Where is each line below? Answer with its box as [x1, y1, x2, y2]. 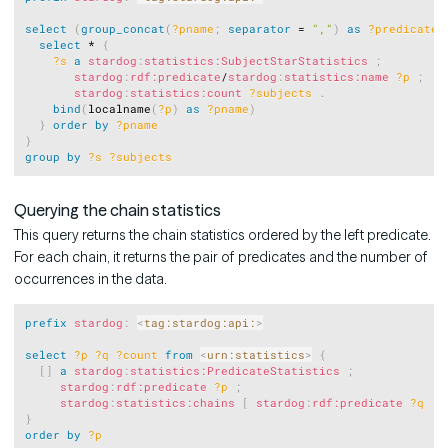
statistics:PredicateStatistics [130, 362, 341, 378]
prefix [25, 314, 68, 330]
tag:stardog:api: [144, 314, 257, 330]
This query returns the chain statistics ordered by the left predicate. [14, 225, 431, 244]
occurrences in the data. [14, 269, 167, 288]
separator [228, 20, 292, 36]
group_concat [81, 20, 166, 36]
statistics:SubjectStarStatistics [144, 52, 369, 68]
